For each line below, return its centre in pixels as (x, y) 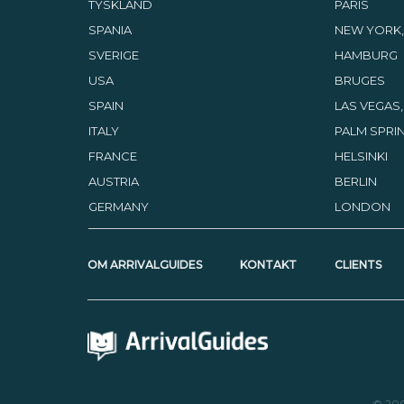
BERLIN (355, 181)
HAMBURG (366, 55)
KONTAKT (269, 265)
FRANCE (112, 156)
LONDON (362, 207)
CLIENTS (358, 265)
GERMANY (118, 207)
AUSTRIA (113, 181)
